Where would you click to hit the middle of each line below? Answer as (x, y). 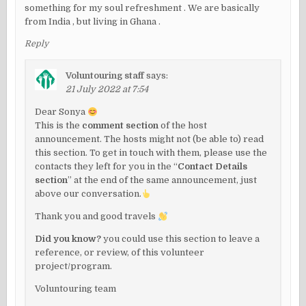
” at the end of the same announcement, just (163, 180)
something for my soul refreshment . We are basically (142, 8)
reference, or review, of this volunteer (120, 253)
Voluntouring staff (105, 76)
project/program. (74, 266)
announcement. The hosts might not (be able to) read (150, 139)
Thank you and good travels (97, 217)
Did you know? (68, 239)
